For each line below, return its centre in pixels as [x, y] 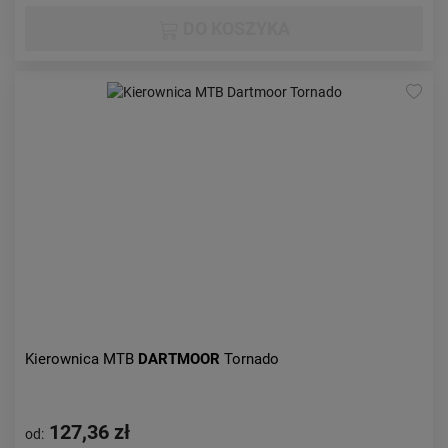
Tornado [251, 359]
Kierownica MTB [81, 359]
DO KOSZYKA [234, 28]
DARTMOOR [181, 359]
